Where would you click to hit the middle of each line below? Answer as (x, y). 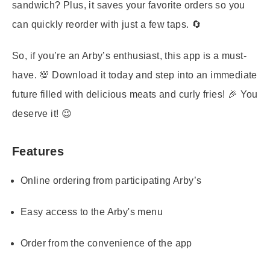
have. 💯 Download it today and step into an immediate (135, 75)
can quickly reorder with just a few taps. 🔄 (107, 24)
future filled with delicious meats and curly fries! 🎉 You (135, 94)
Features (38, 151)
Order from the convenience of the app (106, 243)
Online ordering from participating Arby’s (111, 181)
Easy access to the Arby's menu (92, 212)
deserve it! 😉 (42, 114)
